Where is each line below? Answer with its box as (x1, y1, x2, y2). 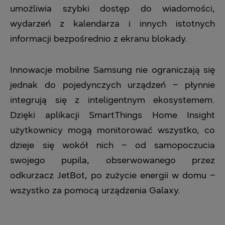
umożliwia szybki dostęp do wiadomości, (10, 3, 215, 14)
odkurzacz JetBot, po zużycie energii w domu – (10, 170, 215, 181)
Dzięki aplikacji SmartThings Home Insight (10, 109, 215, 121)
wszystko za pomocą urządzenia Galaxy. (10, 185, 180, 196)
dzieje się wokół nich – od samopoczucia (10, 140, 215, 151)
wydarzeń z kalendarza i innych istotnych (10, 18, 215, 29)
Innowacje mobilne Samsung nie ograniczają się (10, 64, 215, 75)
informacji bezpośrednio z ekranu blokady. (10, 33, 187, 44)
